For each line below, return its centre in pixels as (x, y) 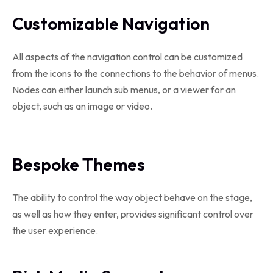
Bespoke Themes (79, 164)
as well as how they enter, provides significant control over (133, 214)
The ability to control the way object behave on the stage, (132, 197)
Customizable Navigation (111, 23)
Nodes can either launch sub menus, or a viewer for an (124, 90)
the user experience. (55, 230)
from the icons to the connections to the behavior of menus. (136, 73)
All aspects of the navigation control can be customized (127, 57)
